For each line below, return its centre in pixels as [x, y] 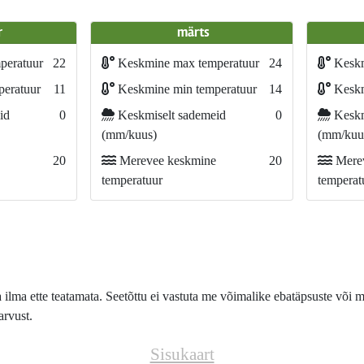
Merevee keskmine [166, 160]
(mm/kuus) [129, 134]
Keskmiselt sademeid [170, 115]
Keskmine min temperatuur [185, 89]
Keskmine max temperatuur [186, 63]
